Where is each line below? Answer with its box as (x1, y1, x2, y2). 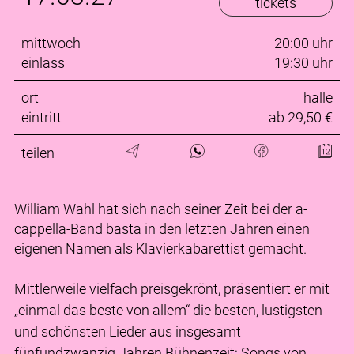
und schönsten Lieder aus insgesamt (14, 322, 241, 340)
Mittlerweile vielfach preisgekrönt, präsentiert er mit (14, 280, 330, 297)
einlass (21, 54, 65, 71)
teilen (21, 144, 55, 161)
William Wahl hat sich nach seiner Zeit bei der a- (14, 200, 307, 217)
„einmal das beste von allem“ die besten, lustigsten (14, 301, 322, 318)
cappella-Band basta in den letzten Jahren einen (14, 220, 310, 237)
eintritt (21, 108, 62, 126)
